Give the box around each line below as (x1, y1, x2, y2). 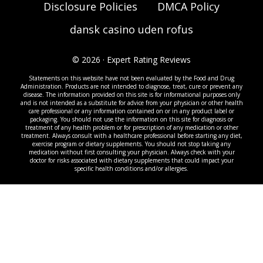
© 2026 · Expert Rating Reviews (72, 54, 191, 65)
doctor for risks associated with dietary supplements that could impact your (29, 156, 234, 164)
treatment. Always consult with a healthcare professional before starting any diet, (21, 131, 242, 140)
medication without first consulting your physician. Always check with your (28, 148, 235, 156)
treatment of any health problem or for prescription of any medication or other (25, 123, 238, 131)
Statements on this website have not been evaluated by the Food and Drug (29, 74, 234, 82)
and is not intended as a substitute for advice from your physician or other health (20, 99, 243, 107)
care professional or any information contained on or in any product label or (29, 107, 234, 115)
